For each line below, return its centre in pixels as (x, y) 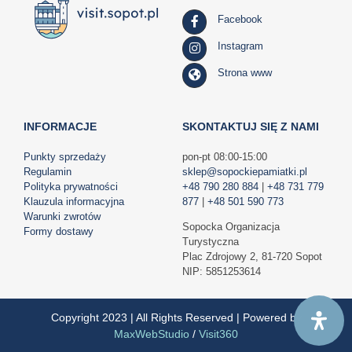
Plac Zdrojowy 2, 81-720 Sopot (252, 257)
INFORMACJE (60, 126)
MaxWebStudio (152, 334)
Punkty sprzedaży (64, 157)
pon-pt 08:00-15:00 (224, 157)
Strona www (245, 73)
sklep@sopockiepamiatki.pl (244, 172)
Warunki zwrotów (62, 216)
